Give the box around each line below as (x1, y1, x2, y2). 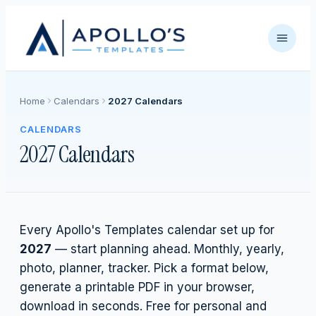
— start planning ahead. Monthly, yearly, (51, 242, 284, 256)
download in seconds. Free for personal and (20, 299, 267, 313)
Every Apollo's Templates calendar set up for (20, 223, 274, 237)
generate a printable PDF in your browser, (20, 280, 255, 294)
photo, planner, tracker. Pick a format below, (20, 261, 269, 275)
